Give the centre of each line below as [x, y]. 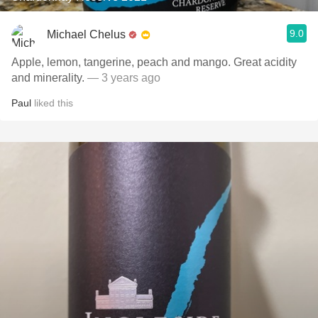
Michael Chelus [86, 34]
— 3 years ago [124, 78]
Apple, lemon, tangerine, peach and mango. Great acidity [154, 62]
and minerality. [49, 78]
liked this [52, 103]
